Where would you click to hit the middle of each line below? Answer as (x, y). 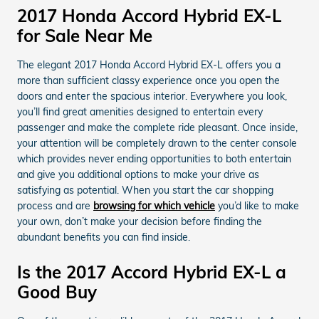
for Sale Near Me (85, 36)
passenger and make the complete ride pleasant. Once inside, (157, 127)
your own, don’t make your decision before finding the (140, 221)
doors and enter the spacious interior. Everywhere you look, (152, 96)
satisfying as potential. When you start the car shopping (145, 190)
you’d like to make (257, 206)
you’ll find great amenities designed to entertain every (140, 112)
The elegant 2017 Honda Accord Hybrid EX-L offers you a (149, 65)
